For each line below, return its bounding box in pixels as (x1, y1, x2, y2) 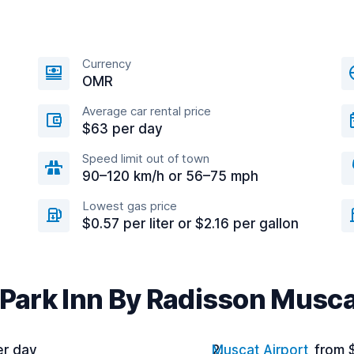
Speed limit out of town (82, 151, 209, 166)
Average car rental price (82, 104, 211, 119)
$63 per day (82, 121, 163, 137)
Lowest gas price (82, 198, 177, 213)
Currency (82, 56, 131, 71)
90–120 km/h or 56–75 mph (82, 168, 258, 184)
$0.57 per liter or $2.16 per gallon (82, 216, 299, 232)
